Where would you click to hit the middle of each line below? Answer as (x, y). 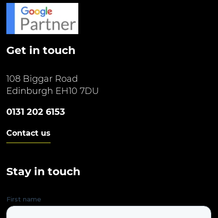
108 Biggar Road (42, 79)
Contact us (29, 133)
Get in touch (41, 51)
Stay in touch (44, 172)
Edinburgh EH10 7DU (53, 91)
